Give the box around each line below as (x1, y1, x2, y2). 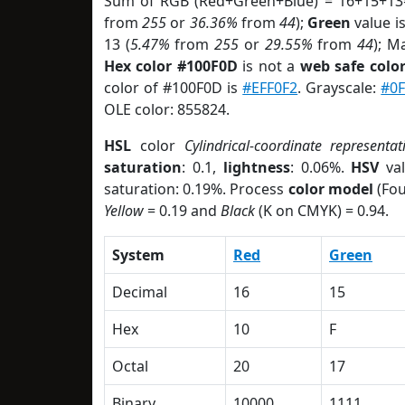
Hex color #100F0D (104, 56, 238, 76)
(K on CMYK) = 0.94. (255, 201, 389, 221)
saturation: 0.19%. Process (104, 179, 288, 199)
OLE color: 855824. (104, 99, 230, 119)
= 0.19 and (144, 201, 221, 221)
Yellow (104, 201, 144, 221)
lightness (222, 157, 290, 177)
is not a (237, 56, 300, 76)
